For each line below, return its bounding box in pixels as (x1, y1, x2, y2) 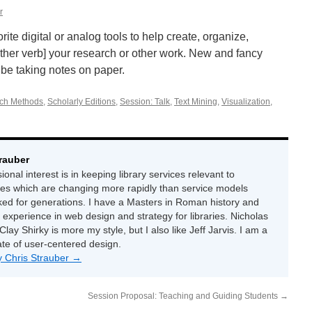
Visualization (221, 97, 270, 107)
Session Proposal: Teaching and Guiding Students (88, 291, 280, 301)
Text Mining (174, 97, 217, 107)
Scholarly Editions (47, 97, 116, 107)
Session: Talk (120, 97, 170, 107)
